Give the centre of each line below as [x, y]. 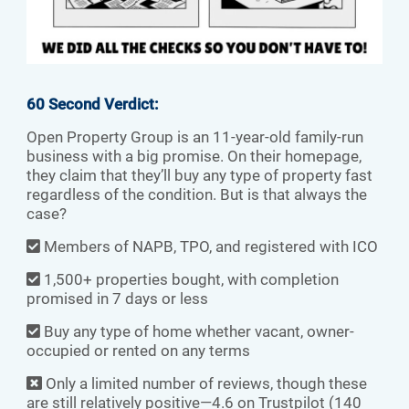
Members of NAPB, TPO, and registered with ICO [209, 247]
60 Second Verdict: [93, 105]
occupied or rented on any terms [138, 351]
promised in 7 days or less [117, 299]
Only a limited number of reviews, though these [204, 384]
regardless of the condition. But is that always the [197, 195]
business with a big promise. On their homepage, [194, 157]
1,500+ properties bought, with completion [189, 280]
